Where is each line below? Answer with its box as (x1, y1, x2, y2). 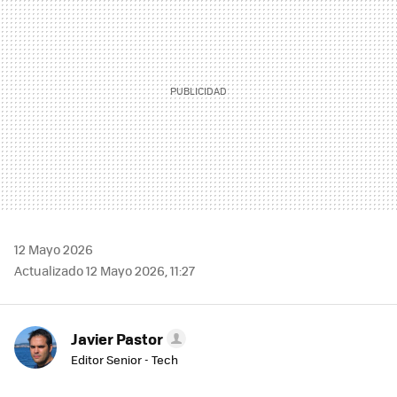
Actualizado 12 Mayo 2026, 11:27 (14, 261, 195, 280)
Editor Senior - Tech (71, 351, 178, 369)
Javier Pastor (71, 328, 163, 350)
